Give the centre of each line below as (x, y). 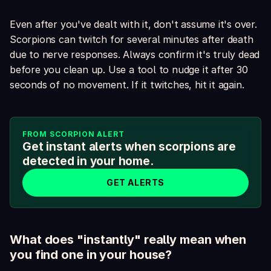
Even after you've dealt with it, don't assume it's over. (133, 24)
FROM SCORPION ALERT (74, 134)
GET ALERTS (135, 183)
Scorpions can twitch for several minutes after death (132, 40)
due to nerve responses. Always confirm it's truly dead (135, 55)
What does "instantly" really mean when (128, 240)
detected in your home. (88, 162)
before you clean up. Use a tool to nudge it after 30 (129, 70)
